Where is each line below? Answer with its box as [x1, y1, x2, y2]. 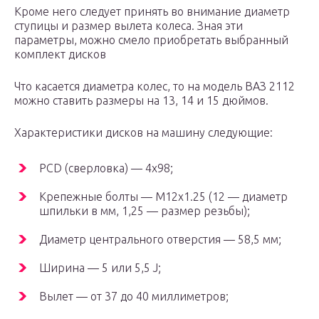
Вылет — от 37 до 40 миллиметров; [39, 290, 229, 303]
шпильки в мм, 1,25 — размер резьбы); [39, 204, 250, 218]
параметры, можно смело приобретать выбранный [14, 33, 288, 47]
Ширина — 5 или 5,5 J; [39, 261, 161, 275]
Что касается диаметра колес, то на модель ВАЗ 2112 [14, 80, 295, 93]
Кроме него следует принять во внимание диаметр [14, 5, 290, 19]
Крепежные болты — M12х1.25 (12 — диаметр [39, 190, 288, 204]
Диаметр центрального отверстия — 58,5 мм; [39, 233, 281, 246]
